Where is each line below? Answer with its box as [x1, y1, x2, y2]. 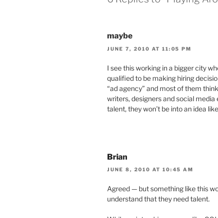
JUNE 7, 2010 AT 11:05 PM [107, 45, 192, 52]
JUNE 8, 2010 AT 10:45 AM [107, 166, 194, 173]
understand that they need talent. [107, 195, 210, 203]
